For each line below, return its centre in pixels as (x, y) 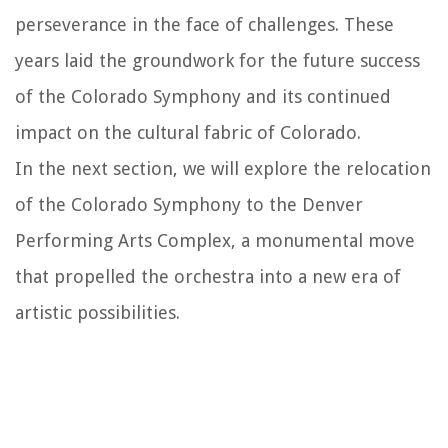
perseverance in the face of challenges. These (204, 24)
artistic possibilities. (97, 312)
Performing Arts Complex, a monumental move (215, 240)
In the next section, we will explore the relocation (223, 168)
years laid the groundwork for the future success (217, 60)
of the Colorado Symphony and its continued (203, 96)
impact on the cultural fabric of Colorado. (188, 132)
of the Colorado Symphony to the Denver (189, 204)
